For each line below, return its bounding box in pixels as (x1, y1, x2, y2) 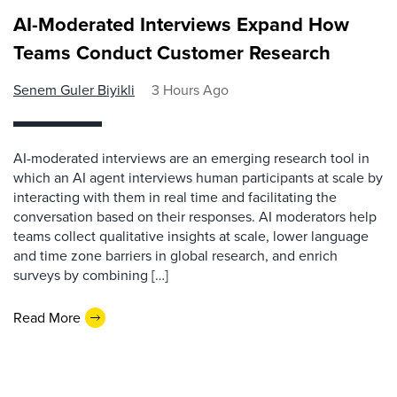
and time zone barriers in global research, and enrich (13, 245, 338, 266)
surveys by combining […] (13, 265, 168, 285)
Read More (13, 307, 81, 328)
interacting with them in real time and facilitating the (13, 187, 337, 207)
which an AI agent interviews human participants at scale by (13, 167, 383, 188)
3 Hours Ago (152, 80, 229, 100)
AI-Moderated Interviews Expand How (13, 10, 349, 39)
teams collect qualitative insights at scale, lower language (13, 226, 369, 246)
